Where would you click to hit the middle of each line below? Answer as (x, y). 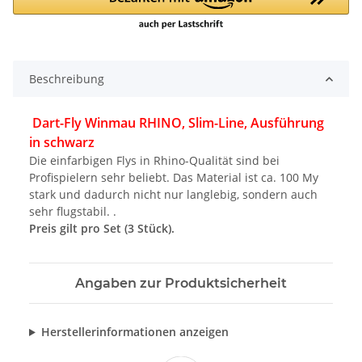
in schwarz (62, 143)
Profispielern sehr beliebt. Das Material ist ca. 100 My (174, 178)
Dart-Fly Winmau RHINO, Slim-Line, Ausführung (178, 123)
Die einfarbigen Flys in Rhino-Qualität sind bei (154, 161)
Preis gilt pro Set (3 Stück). (102, 229)
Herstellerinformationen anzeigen (135, 332)
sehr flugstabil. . (73, 212)
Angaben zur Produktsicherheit (181, 284)
